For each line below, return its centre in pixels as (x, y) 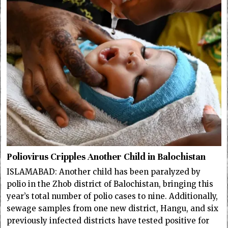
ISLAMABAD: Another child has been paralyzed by (104, 172)
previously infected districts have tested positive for (108, 221)
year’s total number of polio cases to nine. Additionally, (112, 196)
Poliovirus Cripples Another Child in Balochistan (106, 157)
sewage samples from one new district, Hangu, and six (113, 209)
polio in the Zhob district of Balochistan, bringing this (110, 184)
